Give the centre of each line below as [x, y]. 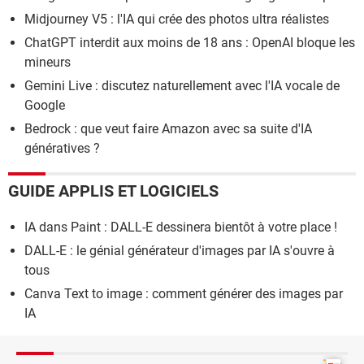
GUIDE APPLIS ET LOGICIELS [113, 191]
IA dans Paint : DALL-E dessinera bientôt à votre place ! [181, 227]
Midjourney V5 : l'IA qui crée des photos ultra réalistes [177, 19]
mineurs [48, 63]
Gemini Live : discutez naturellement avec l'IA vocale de [182, 86]
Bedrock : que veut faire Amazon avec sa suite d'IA [168, 129]
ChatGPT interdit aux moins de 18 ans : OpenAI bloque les [190, 43]
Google [45, 106]
